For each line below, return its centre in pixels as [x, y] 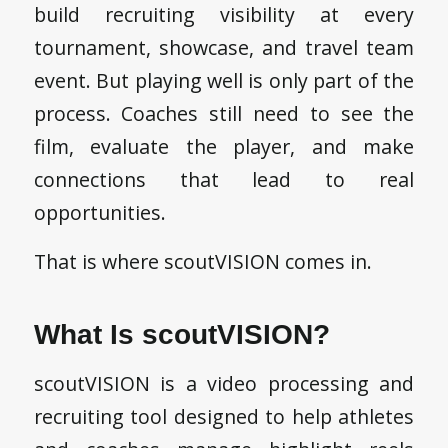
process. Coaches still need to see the [224, 113]
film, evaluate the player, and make [224, 146]
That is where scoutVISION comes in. [202, 262]
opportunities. [99, 212]
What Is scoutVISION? [181, 335]
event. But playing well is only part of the [224, 80]
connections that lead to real [224, 179]
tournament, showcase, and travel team [224, 47]
